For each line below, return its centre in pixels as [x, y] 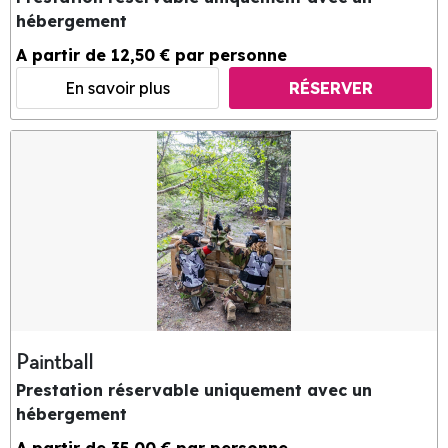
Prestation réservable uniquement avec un [194, 390]
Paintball [54, 362]
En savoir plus [117, 88]
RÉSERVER [330, 88]
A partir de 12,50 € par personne [151, 55]
